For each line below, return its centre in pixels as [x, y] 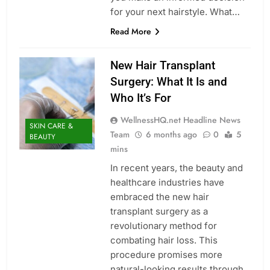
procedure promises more [166, 254]
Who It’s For [140, 98]
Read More [130, 31]
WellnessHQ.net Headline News [180, 120]
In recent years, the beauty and [176, 168]
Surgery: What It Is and [168, 81]
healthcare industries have [167, 182]
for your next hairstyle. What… [175, 11]
